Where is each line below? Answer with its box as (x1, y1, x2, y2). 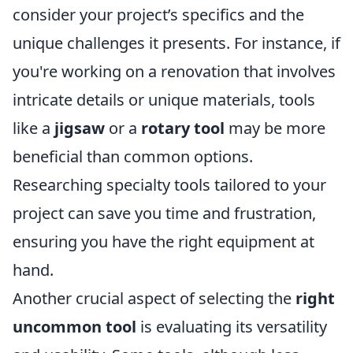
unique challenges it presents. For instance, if (13, 32, 340, 54)
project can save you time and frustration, (13, 203, 316, 225)
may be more (225, 117, 325, 139)
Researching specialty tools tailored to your (13, 174, 326, 196)
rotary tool (141, 117, 225, 139)
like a (13, 117, 54, 139)
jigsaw (54, 117, 105, 139)
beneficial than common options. (13, 146, 253, 168)
